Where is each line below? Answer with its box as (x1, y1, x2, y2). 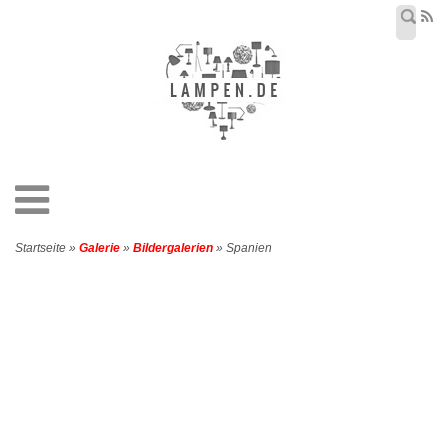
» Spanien (213, 241, 272, 255)
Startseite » (15, 241, 79, 255)
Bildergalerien (133, 241, 213, 255)
